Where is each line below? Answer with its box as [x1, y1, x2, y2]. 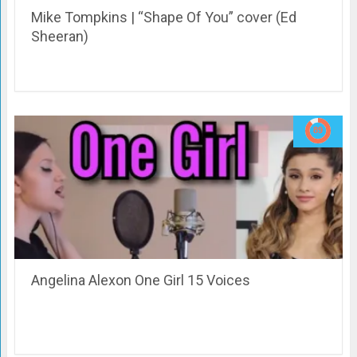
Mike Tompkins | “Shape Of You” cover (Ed [30, 9, 296, 26]
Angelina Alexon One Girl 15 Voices [30, 272, 250, 289]
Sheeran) [30, 28, 88, 45]
